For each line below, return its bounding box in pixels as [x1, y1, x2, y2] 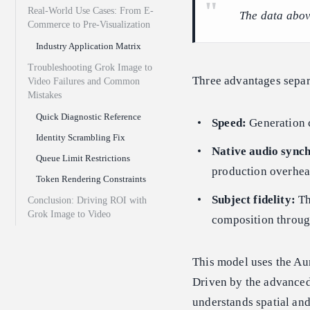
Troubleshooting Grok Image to [28, 62, 152, 73]
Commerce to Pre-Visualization [28, 19, 150, 30]
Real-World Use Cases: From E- [28, 6, 154, 17]
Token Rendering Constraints [36, 174, 146, 185]
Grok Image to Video [28, 209, 111, 220]
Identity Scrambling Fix [36, 132, 125, 143]
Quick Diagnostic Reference [36, 111, 141, 122]
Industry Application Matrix [36, 41, 141, 52]
